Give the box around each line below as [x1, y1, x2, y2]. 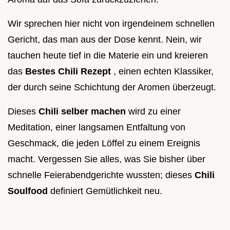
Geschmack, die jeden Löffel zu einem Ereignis [8, 138, 200, 149]
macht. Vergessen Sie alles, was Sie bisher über [8, 154, 205, 165]
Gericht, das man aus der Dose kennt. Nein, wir [8, 34, 202, 45]
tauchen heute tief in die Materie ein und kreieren [8, 50, 208, 61]
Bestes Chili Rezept [25, 66, 113, 77]
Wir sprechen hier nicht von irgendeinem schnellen [8, 18, 215, 29]
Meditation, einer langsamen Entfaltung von [8, 122, 185, 133]
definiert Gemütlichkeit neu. [50, 186, 162, 197]
